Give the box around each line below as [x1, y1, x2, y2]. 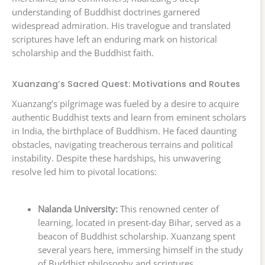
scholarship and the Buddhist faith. [12, 47, 154, 59]
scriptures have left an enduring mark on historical [12, 33, 217, 46]
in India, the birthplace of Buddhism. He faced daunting [12, 125, 237, 137]
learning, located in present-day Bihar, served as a [37, 216, 241, 229]
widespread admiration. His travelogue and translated [12, 20, 231, 32]
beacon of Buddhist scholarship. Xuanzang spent [37, 230, 235, 243]
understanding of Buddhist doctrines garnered [12, 6, 200, 18]
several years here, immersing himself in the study [37, 244, 243, 256]
